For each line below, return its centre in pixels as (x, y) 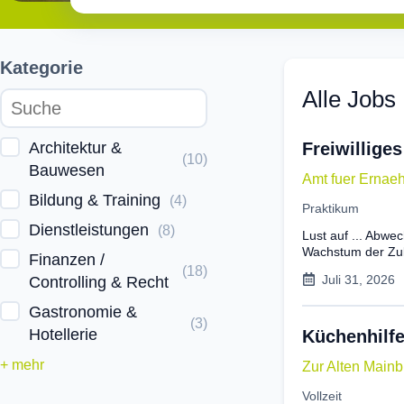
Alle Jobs (349, 99)
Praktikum (331, 208)
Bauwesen (67, 170)
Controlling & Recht (99, 282)
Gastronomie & (83, 312)
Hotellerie (63, 334)
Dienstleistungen (89, 230)
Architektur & (75, 147)
